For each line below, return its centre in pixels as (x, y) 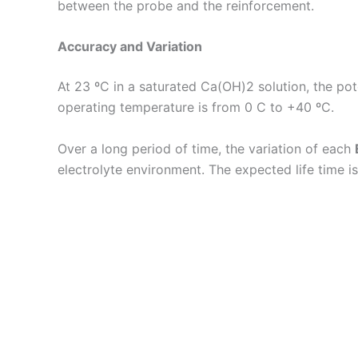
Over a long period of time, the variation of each (206, 148)
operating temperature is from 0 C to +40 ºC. (196, 107)
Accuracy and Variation (130, 47)
